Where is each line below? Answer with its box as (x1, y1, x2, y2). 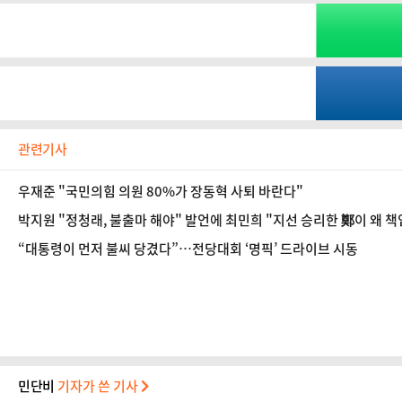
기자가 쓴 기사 (57, 376, 142, 396)
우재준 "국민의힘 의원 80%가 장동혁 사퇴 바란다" (18, 181, 303, 201)
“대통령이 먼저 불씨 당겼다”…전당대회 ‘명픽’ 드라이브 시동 (18, 239, 358, 258)
